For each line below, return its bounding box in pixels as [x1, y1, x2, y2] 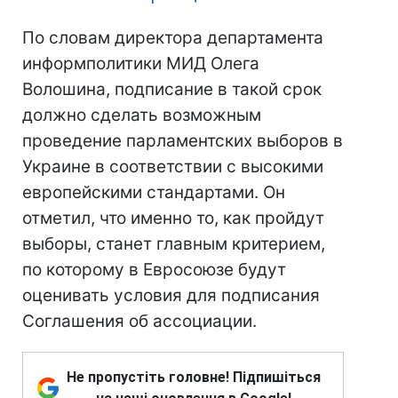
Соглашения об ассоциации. [22, 311, 257, 331]
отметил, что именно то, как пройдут [22, 208, 324, 228]
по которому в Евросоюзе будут [22, 259, 286, 280]
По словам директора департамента [22, 28, 323, 48]
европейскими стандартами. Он [22, 182, 285, 203]
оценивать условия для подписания [22, 285, 320, 306]
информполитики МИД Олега [22, 53, 259, 74]
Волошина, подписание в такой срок [22, 79, 322, 99]
